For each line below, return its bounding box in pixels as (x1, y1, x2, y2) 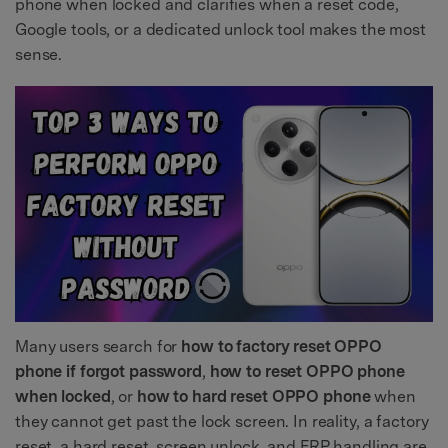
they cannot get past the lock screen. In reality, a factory (15, 412, 429, 432)
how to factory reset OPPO (181, 337, 382, 357)
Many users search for (15, 337, 182, 357)
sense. (15, 45, 63, 65)
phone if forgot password (15, 362, 202, 382)
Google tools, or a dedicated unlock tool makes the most (15, 20, 426, 40)
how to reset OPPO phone (209, 362, 405, 382)
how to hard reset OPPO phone (136, 387, 371, 407)
